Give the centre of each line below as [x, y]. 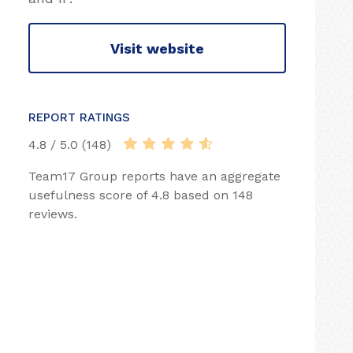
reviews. [53, 214]
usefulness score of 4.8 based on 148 [141, 195]
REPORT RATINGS [79, 117]
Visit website [157, 48]
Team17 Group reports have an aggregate [154, 176]
